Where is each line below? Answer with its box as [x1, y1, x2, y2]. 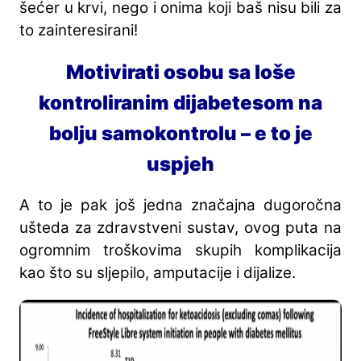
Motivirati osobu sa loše [65, 60, 296, 84]
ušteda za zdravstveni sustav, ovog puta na [19, 218, 342, 238]
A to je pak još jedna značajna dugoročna [19, 196, 342, 215]
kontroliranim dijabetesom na [39, 90, 322, 114]
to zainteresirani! [19, 20, 138, 39]
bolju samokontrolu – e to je [48, 121, 313, 145]
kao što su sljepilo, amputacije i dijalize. [19, 263, 296, 283]
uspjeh [147, 151, 214, 176]
